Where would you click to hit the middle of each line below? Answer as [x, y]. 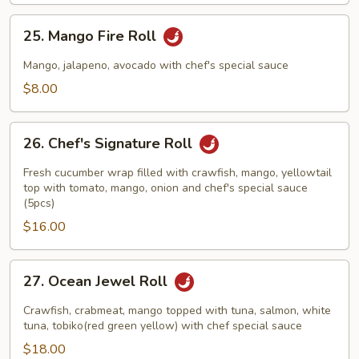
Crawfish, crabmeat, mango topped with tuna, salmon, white [177, 311]
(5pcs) [39, 203]
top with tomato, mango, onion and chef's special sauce [165, 188]
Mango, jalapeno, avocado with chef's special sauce [156, 65]
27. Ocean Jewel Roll [97, 282]
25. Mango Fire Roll [92, 36]
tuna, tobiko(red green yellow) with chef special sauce [163, 326]
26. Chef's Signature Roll [110, 144]
